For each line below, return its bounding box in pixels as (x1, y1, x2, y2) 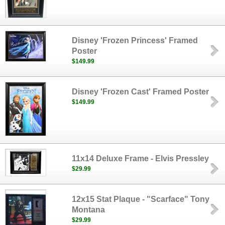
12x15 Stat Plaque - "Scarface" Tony (72, 195, 210, 203)
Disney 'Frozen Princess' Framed (72, 36, 198, 45)
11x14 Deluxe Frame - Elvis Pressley (72, 154, 209, 163)
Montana (72, 205, 105, 214)
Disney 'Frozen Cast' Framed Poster (72, 87, 209, 96)
